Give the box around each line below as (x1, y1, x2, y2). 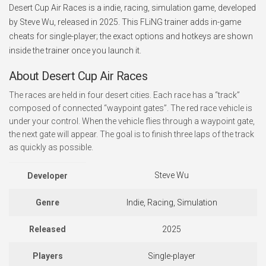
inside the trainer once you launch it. (9, 46, 141, 55)
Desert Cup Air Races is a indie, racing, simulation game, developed (9, 3, 256, 12)
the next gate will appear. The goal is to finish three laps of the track (9, 129, 254, 139)
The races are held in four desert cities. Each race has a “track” (9, 90, 240, 100)
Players (32, 251, 63, 261)
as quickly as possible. (9, 142, 93, 152)
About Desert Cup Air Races (9, 69, 147, 83)
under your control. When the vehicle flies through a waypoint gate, (9, 116, 255, 126)
